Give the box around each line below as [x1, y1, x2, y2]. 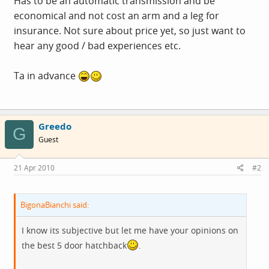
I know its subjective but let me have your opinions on [22, 225, 238, 236]
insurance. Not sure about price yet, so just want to [14, 23, 246, 37]
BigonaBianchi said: [20, 199, 89, 210]
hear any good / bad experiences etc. [14, 38, 181, 52]
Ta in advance [14, 68, 78, 82]
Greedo [38, 119, 71, 132]
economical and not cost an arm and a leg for [14, 8, 219, 22]
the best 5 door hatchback [22, 240, 127, 251]
